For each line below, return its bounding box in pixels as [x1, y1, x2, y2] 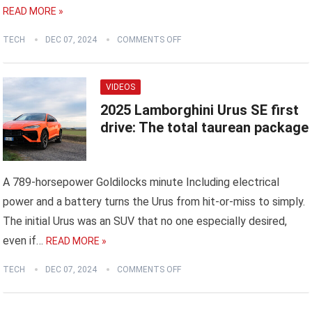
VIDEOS [106, 82, 136, 93]
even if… [3, 234, 44, 248]
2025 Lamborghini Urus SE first [100, 102, 299, 119]
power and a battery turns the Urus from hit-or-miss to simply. [3, 195, 306, 209]
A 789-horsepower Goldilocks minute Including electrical [3, 175, 280, 189]
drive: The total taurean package [100, 119, 309, 136]
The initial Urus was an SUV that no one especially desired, [3, 214, 288, 228]
